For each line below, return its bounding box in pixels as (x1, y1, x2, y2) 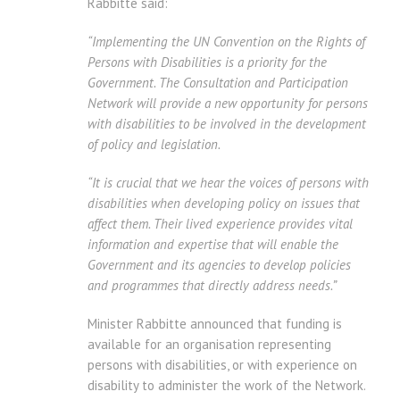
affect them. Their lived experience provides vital (87, 215, 353, 233)
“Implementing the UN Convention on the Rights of (87, 33, 365, 51)
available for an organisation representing (87, 336, 331, 354)
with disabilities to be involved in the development (87, 115, 366, 133)
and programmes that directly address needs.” (87, 277, 337, 295)
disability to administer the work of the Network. (87, 377, 365, 395)
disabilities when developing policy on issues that (87, 195, 360, 212)
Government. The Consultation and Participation (87, 74, 348, 92)
